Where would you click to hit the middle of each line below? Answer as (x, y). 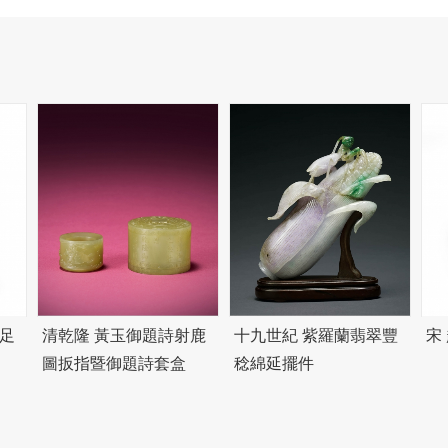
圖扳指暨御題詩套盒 (114, 364)
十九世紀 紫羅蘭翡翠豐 (315, 336)
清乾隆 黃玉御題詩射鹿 (124, 336)
